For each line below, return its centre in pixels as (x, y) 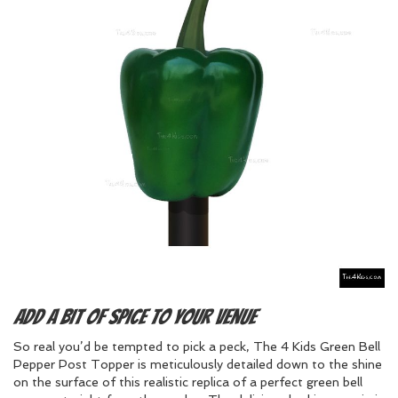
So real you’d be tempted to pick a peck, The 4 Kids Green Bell (197, 346)
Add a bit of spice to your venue (134, 317)
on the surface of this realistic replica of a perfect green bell (188, 382)
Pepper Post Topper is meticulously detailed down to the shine (198, 364)
